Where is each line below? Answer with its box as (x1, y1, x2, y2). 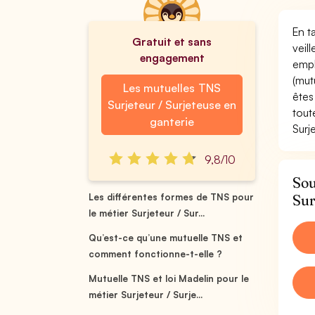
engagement (139, 51, 205, 65)
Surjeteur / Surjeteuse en (107, 98, 237, 112)
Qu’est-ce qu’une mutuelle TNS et (89, 232, 243, 243)
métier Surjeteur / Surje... (89, 289, 203, 300)
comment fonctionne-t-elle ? (89, 248, 223, 259)
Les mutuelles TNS (123, 81, 221, 95)
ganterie (150, 115, 194, 129)
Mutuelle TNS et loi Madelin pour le (89, 273, 250, 284)
